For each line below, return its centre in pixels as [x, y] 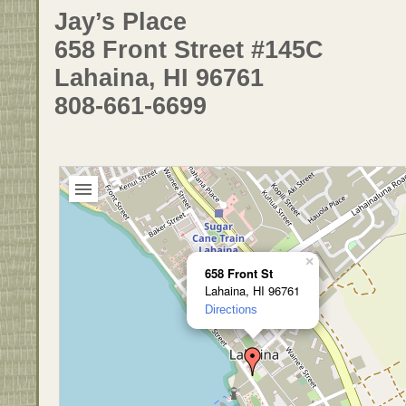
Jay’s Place [121, 21]
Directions [231, 309]
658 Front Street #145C [189, 49]
